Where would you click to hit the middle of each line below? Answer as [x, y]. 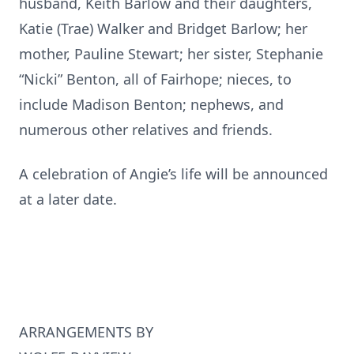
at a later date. [68, 199]
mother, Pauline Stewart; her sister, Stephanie [171, 54]
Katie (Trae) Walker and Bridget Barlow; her [163, 28]
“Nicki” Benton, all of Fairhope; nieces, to [155, 79]
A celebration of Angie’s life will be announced [173, 174]
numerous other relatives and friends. [146, 130]
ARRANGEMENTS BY [86, 332]
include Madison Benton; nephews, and [151, 104]
